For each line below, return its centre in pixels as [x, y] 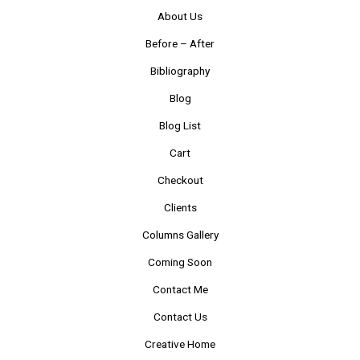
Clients [180, 207]
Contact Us [180, 316]
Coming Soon [180, 262]
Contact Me [180, 289]
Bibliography [180, 70]
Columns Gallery [180, 234]
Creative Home [180, 344]
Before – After [180, 43]
